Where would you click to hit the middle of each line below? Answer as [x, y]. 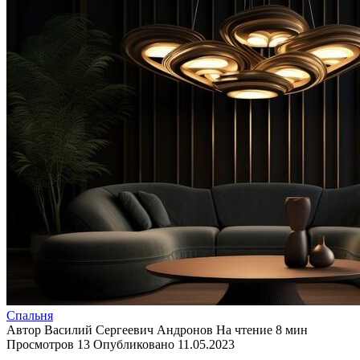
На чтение [244, 329]
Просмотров [40, 344]
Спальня [30, 315]
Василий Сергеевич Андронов [129, 329]
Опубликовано [134, 344]
